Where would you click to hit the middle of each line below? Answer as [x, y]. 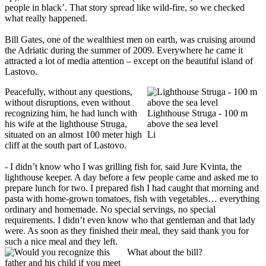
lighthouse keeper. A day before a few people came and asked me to [132, 177]
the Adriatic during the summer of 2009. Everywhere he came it [124, 50]
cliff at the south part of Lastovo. [66, 145]
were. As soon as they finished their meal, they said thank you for [127, 230]
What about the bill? [165, 252]
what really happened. [47, 18]
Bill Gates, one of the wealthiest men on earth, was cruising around [130, 39]
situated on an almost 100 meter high [73, 134]
